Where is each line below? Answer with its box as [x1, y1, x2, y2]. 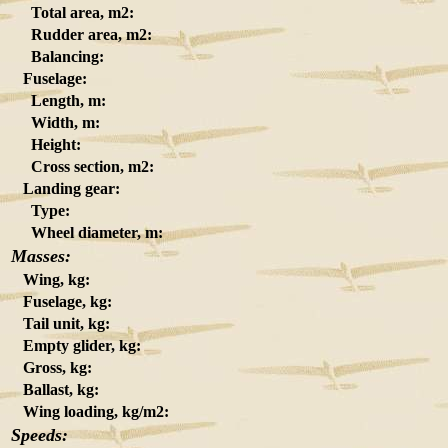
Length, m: [11, 92, 106, 109]
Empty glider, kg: [11, 337, 141, 354]
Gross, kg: [11, 359, 92, 376]
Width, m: [11, 114, 100, 131]
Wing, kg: [11, 271, 90, 288]
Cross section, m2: [11, 158, 154, 175]
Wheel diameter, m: [11, 224, 163, 241]
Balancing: [11, 48, 104, 65]
